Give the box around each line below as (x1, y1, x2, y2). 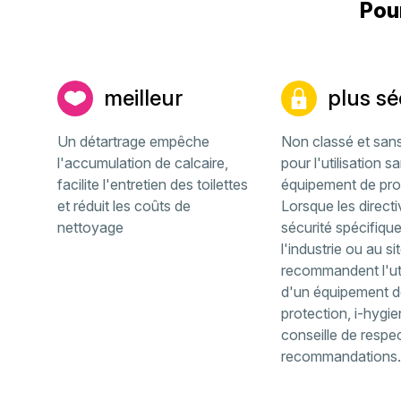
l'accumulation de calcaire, (57, 154, 229, 172)
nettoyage (57, 218, 124, 236)
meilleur (104, 85, 183, 111)
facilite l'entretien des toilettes (57, 175, 249, 193)
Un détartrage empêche (57, 132, 210, 150)
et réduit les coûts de (57, 197, 192, 215)
